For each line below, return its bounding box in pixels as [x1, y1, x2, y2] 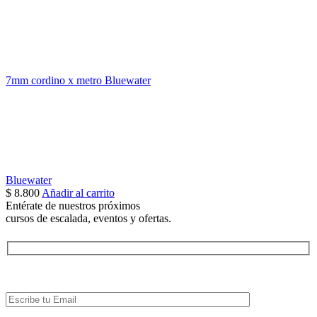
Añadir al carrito [42, 187, 115, 200]
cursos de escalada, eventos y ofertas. [6, 212, 171, 225]
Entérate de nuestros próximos [6, 200, 140, 212]
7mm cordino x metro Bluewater [6, 74, 151, 86]
